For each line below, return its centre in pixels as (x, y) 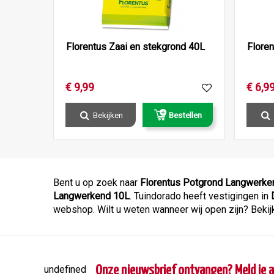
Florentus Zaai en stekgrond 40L (135, 46)
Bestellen (185, 115)
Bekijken (108, 115)
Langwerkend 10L (91, 196)
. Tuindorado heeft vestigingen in (200, 196)
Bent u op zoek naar (97, 182)
